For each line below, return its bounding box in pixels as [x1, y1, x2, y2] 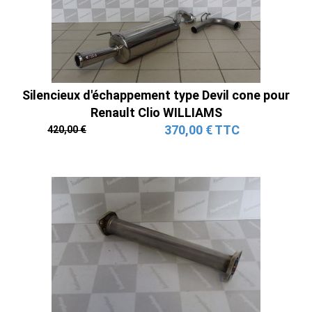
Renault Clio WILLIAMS [90, 104, 222, 120]
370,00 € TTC [164, 122, 240, 137]
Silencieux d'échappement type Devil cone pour [22, 87, 290, 102]
